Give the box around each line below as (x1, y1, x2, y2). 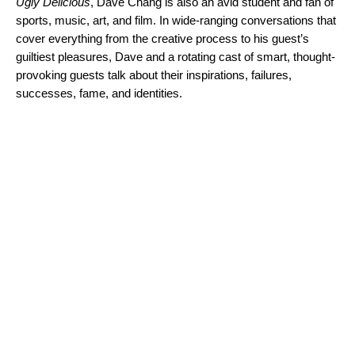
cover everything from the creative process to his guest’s (16, 32, 309, 46)
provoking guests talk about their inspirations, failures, (16, 68, 292, 82)
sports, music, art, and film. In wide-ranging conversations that (16, 13, 336, 28)
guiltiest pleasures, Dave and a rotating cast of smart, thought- (16, 50, 335, 64)
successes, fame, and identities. (16, 86, 182, 101)
